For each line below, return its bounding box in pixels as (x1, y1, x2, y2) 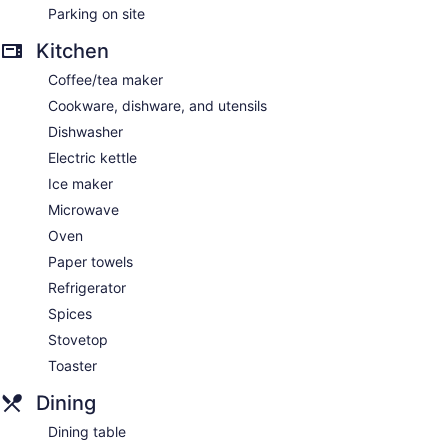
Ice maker (48, 174, 113, 192)
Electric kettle (48, 148, 137, 166)
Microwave (48, 200, 119, 218)
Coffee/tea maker (48, 70, 163, 88)
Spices (48, 304, 92, 322)
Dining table (48, 422, 126, 440)
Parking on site (48, 4, 145, 22)
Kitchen (36, 38, 109, 63)
